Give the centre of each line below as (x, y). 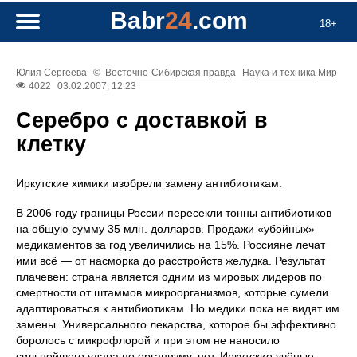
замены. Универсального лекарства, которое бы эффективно (176, 325)
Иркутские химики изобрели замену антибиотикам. (149, 184)
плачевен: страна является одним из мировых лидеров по (169, 277)
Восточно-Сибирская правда (171, 73)
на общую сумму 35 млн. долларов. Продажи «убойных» (165, 229)
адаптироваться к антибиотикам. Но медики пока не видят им (178, 309)
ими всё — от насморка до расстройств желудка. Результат (171, 261)
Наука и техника (279, 73)
